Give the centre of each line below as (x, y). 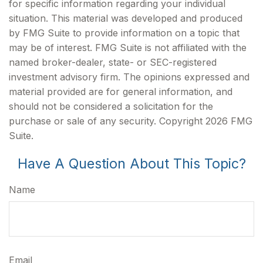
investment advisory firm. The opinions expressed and (129, 77)
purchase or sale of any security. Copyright (107, 121)
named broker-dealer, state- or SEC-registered (113, 62)
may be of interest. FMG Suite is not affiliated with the (128, 48)
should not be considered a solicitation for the (111, 106)
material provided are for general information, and (121, 92)
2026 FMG (229, 121)
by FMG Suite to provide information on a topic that (124, 33)
